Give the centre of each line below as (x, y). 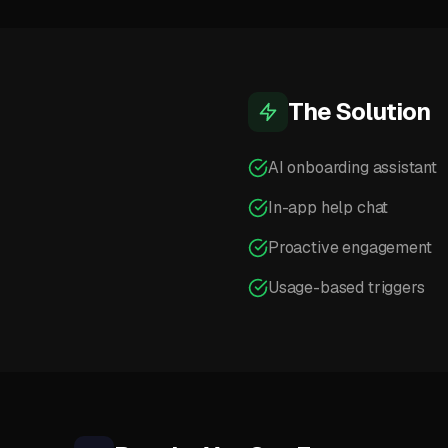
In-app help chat (328, 207)
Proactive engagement (350, 247)
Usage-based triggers (346, 287)
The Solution (359, 111)
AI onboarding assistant (352, 167)
